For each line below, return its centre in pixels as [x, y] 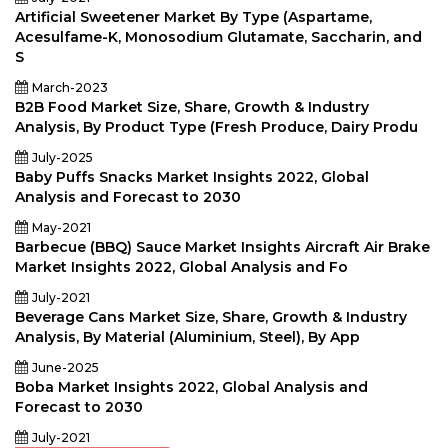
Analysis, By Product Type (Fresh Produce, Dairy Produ [216, 127]
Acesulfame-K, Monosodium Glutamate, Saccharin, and [218, 37]
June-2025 [65, 367]
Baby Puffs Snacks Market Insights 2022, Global [192, 177]
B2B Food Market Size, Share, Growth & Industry [192, 107]
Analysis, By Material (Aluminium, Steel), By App [187, 337]
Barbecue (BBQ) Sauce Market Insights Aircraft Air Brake [222, 247]
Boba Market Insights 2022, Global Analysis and [191, 387]
